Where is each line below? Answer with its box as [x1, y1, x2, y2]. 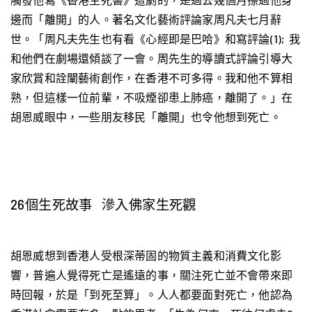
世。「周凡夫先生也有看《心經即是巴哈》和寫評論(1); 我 [10, 32, 301, 46]
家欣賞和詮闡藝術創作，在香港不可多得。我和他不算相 [10, 71, 293, 85]
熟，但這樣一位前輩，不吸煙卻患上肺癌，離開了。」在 [10, 91, 293, 104]
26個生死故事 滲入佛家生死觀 [10, 196, 196, 213]
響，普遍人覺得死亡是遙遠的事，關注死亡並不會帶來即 [10, 268, 293, 282]
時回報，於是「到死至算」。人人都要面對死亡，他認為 [10, 288, 293, 302]
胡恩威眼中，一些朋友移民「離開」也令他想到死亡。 [10, 110, 281, 124]
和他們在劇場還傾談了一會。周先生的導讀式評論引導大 [10, 52, 293, 65]
